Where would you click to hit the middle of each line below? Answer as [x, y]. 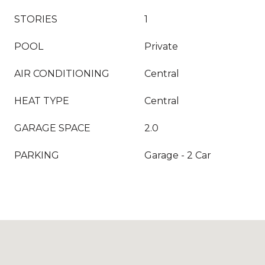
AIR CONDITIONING [62, 74]
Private [161, 46]
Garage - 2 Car [178, 155]
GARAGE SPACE [52, 128]
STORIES [36, 19]
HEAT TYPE [42, 101]
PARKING [37, 155]
